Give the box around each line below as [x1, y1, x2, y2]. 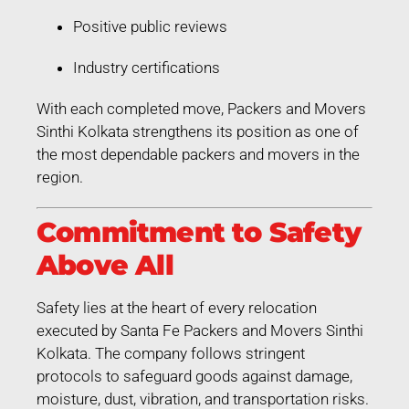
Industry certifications [73, 58, 220, 77]
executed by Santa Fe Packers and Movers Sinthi [37, 320, 363, 340]
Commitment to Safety [37, 215, 362, 249]
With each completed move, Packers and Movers [37, 99, 366, 118]
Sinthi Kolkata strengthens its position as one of [37, 121, 359, 141]
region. [37, 167, 83, 186]
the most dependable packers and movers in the [37, 144, 360, 163]
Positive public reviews [73, 16, 227, 36]
